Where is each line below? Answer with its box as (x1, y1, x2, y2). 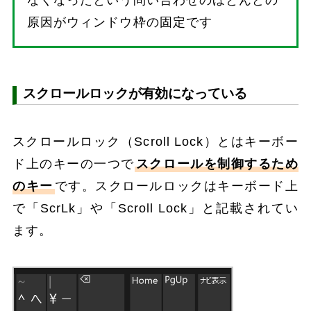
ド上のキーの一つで (12, 157, 135, 171)
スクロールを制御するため (135, 157, 299, 171)
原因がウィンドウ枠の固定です (27, 15, 212, 29)
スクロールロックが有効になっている (23, 85, 248, 101)
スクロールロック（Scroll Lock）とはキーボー (12, 135, 299, 149)
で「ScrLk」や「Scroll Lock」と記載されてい (12, 201, 299, 216)
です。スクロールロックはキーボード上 (54, 179, 299, 194)
